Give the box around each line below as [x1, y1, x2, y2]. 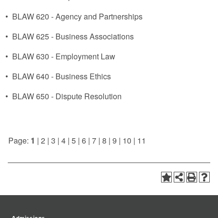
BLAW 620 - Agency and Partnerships [12, 11, 143, 22]
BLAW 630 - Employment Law [12, 51, 115, 62]
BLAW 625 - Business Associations [12, 31, 134, 42]
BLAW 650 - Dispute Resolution [12, 91, 122, 102]
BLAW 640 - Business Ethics [12, 71, 111, 82]
